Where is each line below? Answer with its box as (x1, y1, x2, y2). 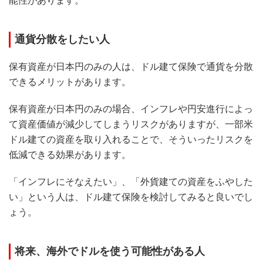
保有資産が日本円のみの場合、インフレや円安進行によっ (9, 103, 253, 114)
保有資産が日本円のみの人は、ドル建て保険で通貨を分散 (9, 61, 253, 72)
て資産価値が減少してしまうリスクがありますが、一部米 (9, 119, 253, 129)
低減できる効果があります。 (9, 149, 131, 160)
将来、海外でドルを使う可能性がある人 (15, 245, 205, 257)
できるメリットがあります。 (9, 76, 131, 87)
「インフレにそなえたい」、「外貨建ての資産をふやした (9, 176, 253, 187)
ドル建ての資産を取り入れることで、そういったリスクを (9, 134, 253, 144)
